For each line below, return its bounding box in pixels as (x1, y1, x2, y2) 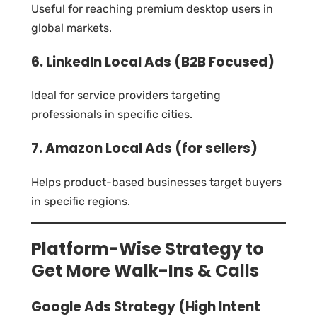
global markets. (31, 21, 112, 35)
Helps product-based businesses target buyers (31, 175, 282, 189)
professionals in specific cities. (31, 108, 192, 122)
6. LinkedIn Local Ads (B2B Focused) (31, 52, 275, 71)
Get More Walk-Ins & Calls (31, 258, 259, 282)
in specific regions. (31, 194, 130, 208)
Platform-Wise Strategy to (31, 236, 264, 260)
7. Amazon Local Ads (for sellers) (31, 139, 258, 158)
